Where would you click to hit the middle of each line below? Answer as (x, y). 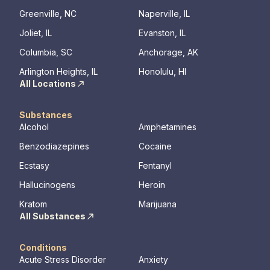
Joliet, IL (36, 33)
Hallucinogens (47, 185)
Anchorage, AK (168, 52)
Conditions (43, 247)
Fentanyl (155, 165)
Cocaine (155, 146)
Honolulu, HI (162, 71)
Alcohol (34, 127)
